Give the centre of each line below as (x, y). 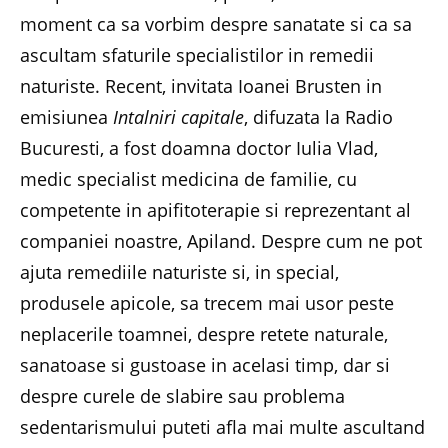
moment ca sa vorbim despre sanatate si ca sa (216, 24)
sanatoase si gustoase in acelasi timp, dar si (205, 365)
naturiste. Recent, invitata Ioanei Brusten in (201, 86)
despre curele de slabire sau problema (182, 396)
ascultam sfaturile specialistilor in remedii (197, 55)
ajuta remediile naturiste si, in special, (179, 272)
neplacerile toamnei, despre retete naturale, (204, 334)
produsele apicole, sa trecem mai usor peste (207, 303)
